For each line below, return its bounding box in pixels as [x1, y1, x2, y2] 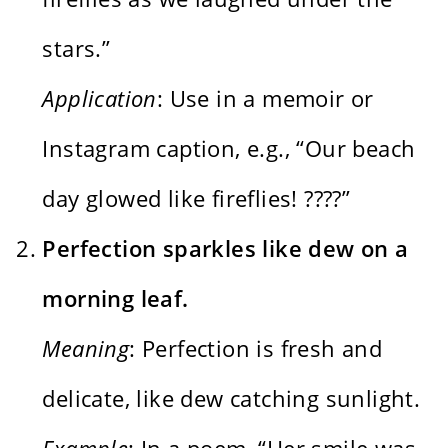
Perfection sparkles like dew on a [42, 232, 409, 263]
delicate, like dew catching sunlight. [42, 382, 421, 413]
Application [42, 82, 157, 113]
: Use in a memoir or [156, 82, 374, 113]
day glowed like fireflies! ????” [42, 182, 351, 213]
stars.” [42, 32, 111, 63]
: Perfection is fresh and [129, 332, 383, 363]
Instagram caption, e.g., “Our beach [42, 132, 416, 163]
